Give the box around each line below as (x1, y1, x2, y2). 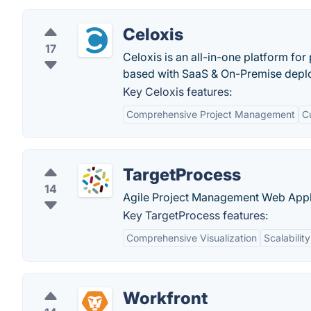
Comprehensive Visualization (126, 232, 257, 244)
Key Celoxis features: (123, 85, 232, 99)
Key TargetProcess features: (123, 208, 268, 222)
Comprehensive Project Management (126, 108, 295, 120)
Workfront (123, 288, 208, 308)
